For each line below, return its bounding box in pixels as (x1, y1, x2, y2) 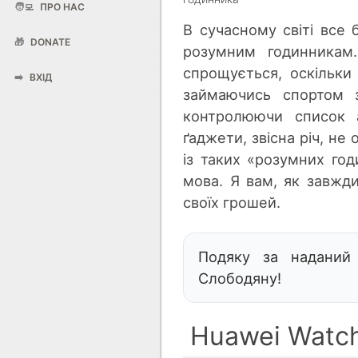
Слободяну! (198, 268, 282, 287)
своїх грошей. (183, 193, 281, 211)
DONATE (28, 36, 70, 48)
